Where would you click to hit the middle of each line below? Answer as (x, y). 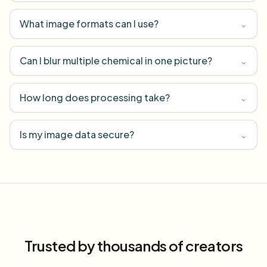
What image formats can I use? (89, 24)
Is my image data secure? (77, 134)
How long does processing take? (95, 97)
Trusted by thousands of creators (133, 246)
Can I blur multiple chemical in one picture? (116, 60)
